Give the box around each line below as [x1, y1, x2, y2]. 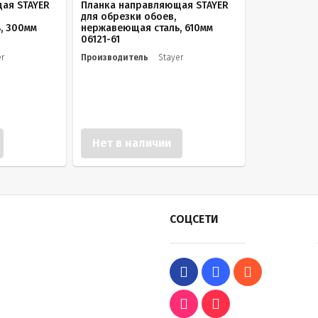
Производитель [81, 53, 148, 62]
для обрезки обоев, [81, 11, 176, 23]
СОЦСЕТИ [170, 212, 219, 226]
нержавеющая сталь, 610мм [81, 22, 213, 34]
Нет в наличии [92, 136, 171, 150]
